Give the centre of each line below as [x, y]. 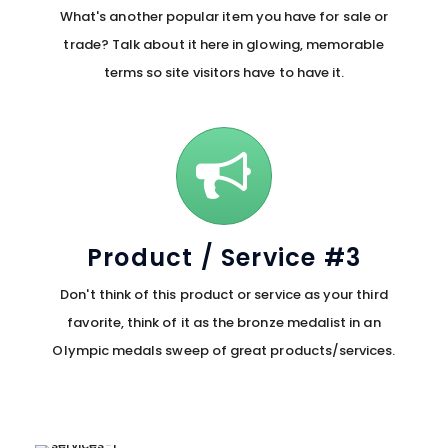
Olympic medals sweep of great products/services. [224, 350]
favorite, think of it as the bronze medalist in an [224, 322]
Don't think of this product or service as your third [224, 294]
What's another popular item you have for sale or [224, 16]
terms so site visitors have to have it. [224, 72]
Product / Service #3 [224, 257]
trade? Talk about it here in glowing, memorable [224, 44]
